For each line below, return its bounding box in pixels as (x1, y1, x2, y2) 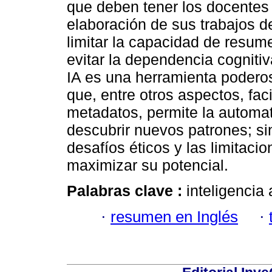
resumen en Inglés (110, 208, 238, 225)
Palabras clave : (67, 182, 186, 200)
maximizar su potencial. (67, 157, 228, 174)
